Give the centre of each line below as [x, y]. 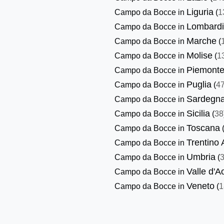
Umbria [201, 157]
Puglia [199, 84]
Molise [200, 55]
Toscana [203, 128]
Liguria [200, 12]
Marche [202, 41]
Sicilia [198, 113]
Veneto [201, 186]
